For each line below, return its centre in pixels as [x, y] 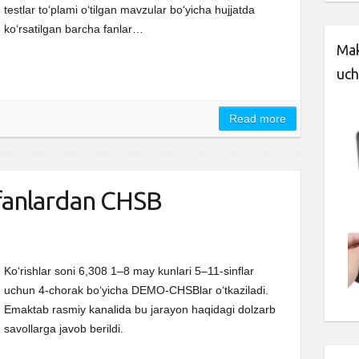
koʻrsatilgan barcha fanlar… [74, 29]
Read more [258, 119]
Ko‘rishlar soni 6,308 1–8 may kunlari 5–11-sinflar [129, 271]
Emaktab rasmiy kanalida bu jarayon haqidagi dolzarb [140, 310]
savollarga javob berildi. [64, 329]
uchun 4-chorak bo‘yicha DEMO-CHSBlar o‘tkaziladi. [136, 290]
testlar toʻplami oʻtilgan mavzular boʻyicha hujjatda [129, 10]
